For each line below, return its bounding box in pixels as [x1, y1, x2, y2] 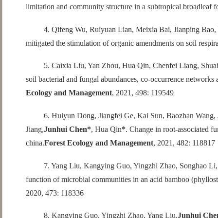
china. [25, 138, 44, 147]
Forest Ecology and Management [44, 138, 153, 147]
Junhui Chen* [43, 125, 91, 133]
